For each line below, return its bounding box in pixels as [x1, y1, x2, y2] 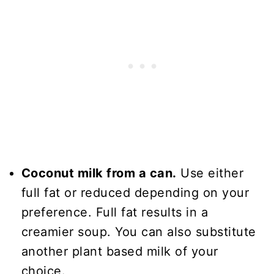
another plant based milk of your [21, 243, 218, 259]
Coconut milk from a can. [21, 165, 177, 180]
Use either [176, 165, 244, 180]
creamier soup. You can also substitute [21, 224, 256, 239]
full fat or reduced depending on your [21, 185, 250, 200]
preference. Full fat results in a [21, 204, 209, 220]
